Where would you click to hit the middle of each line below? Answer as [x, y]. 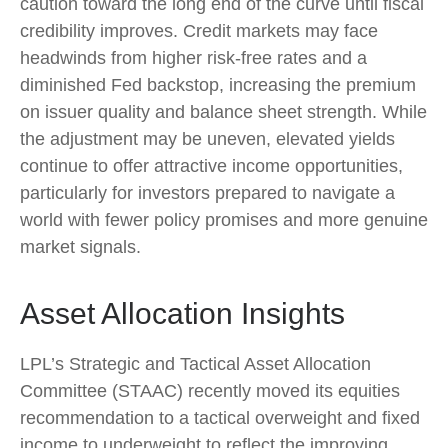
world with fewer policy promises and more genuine [224, 219]
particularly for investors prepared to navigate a [207, 192]
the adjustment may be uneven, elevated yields [207, 138]
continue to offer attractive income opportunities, [211, 165]
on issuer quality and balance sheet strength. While [223, 111]
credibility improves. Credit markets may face [199, 30]
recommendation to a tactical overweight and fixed [220, 417]
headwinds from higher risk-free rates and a [193, 57]
